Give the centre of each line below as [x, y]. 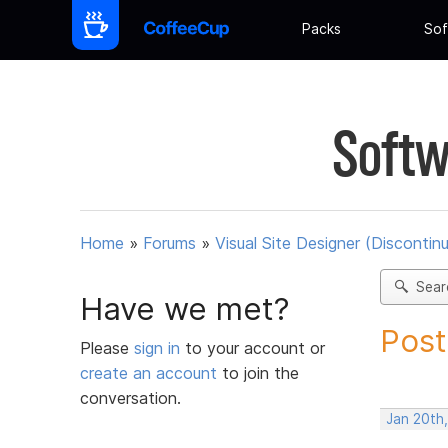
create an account [148, 372]
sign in [159, 347]
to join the [258, 372]
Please [107, 347]
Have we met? [185, 308]
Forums [169, 243]
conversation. [130, 397]
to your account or [255, 347]
